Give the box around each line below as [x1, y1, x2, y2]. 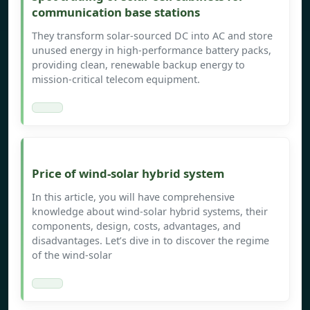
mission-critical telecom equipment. [32, 73, 200, 86]
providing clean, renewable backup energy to [32, 58, 245, 72]
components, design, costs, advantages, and [32, 219, 241, 233]
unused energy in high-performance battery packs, [32, 44, 271, 57]
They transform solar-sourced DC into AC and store [32, 29, 273, 43]
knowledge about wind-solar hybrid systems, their [32, 205, 268, 219]
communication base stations [32, 4, 200, 21]
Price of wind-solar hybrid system [32, 165, 224, 182]
